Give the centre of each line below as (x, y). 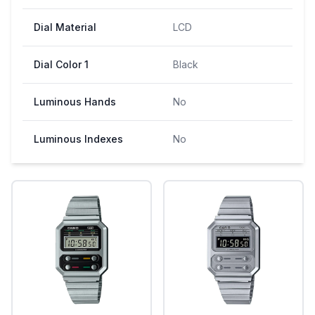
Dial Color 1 (61, 64)
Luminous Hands (75, 101)
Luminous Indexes (78, 139)
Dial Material (65, 27)
